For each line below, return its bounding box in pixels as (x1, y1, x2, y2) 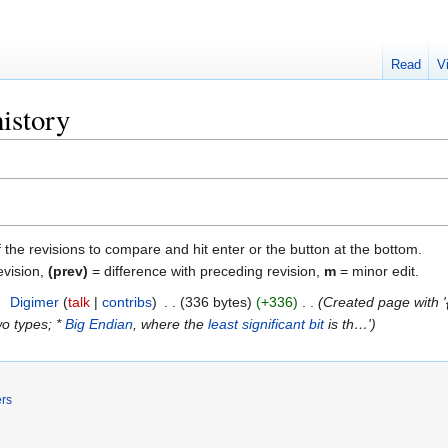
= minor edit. (336, 262, 419, 279)
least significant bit (208, 315, 325, 332)
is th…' (324, 315, 372, 332)
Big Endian (65, 315, 134, 332)
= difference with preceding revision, (88, 262, 324, 279)
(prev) (48, 262, 88, 279)
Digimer (9, 293, 59, 310)
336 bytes (184, 293, 247, 310)
